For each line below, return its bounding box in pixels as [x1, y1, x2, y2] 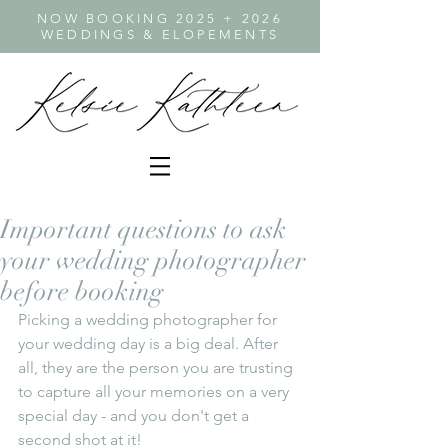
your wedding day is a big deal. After [18, 334, 282, 353]
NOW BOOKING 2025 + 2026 [37, 11, 283, 26]
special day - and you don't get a [18, 406, 253, 425]
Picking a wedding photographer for [18, 310, 281, 329]
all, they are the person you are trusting [18, 358, 297, 377]
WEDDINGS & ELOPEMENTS [40, 27, 280, 42]
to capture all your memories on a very [18, 382, 293, 401]
